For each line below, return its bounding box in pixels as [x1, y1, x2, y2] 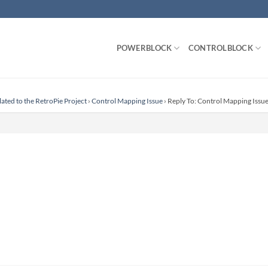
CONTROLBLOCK [188, 43, 253, 53]
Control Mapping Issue [92, 96, 163, 105]
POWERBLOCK [116, 43, 172, 53]
